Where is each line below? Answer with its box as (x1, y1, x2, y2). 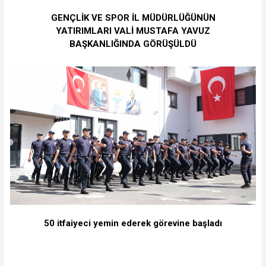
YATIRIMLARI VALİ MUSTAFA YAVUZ (56, 25, 210, 36)
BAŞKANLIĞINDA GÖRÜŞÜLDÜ (69, 38, 197, 49)
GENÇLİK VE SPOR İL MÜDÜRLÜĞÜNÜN (50, 12, 216, 23)
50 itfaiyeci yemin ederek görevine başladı (44, 217, 222, 229)
